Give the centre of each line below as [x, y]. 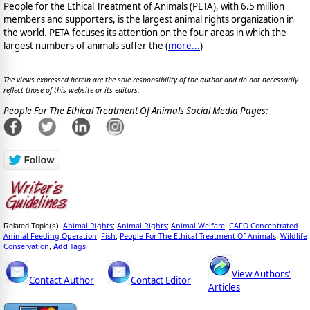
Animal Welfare [198, 225]
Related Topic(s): [33, 225]
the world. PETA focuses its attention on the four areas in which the [145, 32]
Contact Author [62, 280]
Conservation [26, 246]
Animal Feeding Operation [50, 236]
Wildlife [294, 236]
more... [184, 45]
